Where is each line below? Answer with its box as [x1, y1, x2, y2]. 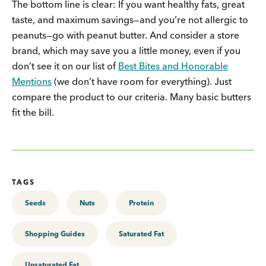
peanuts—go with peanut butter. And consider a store [12, 28, 239, 41]
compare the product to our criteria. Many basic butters [12, 90, 251, 103]
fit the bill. [12, 106, 56, 118]
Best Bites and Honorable [118, 59, 228, 72]
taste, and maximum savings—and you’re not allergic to [12, 13, 248, 26]
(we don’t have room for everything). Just [52, 75, 232, 87]
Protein [129, 198, 154, 207]
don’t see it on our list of [12, 59, 118, 72]
